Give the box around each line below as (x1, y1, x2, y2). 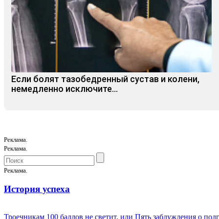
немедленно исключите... (11, 84, 118, 94)
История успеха (4, 183, 70, 194)
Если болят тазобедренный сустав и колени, (11, 74, 199, 85)
